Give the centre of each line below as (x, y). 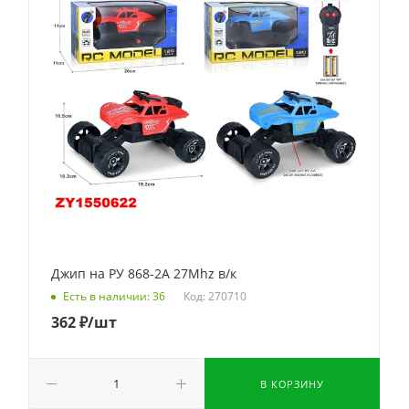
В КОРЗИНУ (292, 384)
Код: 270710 (215, 296)
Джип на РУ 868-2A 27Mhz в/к (144, 273)
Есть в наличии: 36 (114, 297)
